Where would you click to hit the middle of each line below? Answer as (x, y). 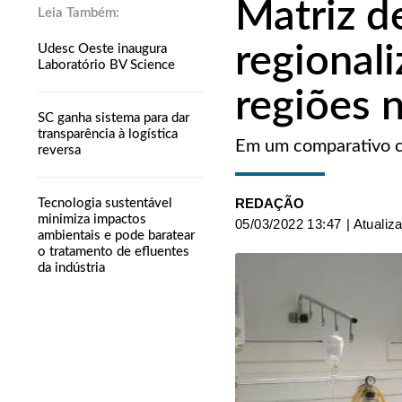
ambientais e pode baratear (116, 235)
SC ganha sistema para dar (114, 118)
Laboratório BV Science (106, 65)
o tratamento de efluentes (114, 251)
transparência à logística (108, 134)
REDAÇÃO (270, 203)
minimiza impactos (92, 219)
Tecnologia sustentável (105, 203)
